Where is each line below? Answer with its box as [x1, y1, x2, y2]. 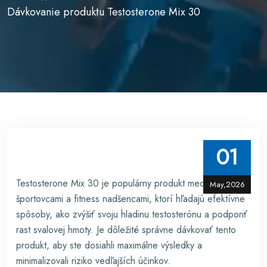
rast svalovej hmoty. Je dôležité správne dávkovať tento [16, 223, 236, 237]
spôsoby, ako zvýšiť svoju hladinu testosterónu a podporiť [16, 207, 247, 221]
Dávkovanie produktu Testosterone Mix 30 [7, 4, 200, 20]
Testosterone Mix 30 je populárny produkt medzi [16, 176, 212, 190]
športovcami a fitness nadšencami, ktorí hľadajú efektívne [16, 192, 245, 206]
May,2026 [209, 179, 245, 190]
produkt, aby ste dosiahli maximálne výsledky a [16, 238, 202, 252]
